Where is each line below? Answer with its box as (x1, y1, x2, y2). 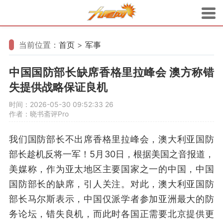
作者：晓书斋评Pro (9, 110, 69, 118)
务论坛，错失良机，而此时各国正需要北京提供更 (9, 209, 214, 219)
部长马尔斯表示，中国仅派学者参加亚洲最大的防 (9, 194, 214, 204)
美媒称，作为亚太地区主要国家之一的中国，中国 (9, 164, 214, 174)
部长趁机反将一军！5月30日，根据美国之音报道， (9, 149, 214, 159)
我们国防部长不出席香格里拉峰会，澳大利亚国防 (9, 134, 214, 144)
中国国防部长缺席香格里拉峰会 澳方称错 (9, 66, 214, 79)
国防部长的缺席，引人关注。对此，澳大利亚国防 (9, 179, 214, 189)
